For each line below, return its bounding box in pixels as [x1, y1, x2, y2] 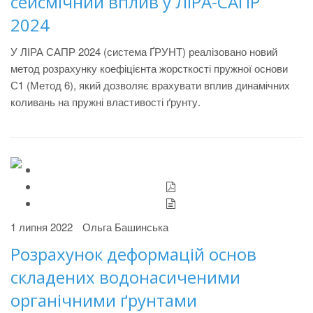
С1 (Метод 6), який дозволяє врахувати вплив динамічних [10, 78, 290, 92]
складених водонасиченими [10, 265, 240, 289]
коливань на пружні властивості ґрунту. [10, 94, 201, 109]
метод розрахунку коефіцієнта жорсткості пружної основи [10, 61, 288, 75]
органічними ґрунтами [10, 289, 197, 312]
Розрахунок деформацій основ [10, 242, 256, 265]
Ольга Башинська [82, 219, 168, 234]
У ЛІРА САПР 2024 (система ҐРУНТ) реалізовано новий [10, 44, 277, 59]
